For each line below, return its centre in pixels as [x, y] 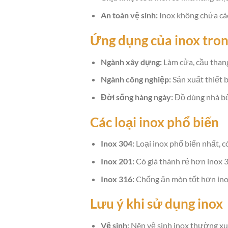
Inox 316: [117, 179]
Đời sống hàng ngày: [137, 97]
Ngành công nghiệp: [136, 79]
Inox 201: [117, 161]
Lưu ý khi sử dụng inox [156, 204]
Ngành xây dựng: [131, 62]
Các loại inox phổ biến [154, 122]
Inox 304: [117, 144]
